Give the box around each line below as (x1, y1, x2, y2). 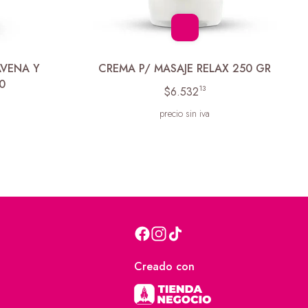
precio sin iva (159, 106, 210, 120)
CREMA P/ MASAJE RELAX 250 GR (98, 60, 272, 76)
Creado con (133, 258, 195, 275)
